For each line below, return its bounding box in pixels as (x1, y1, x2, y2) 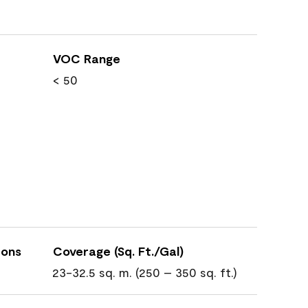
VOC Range (53, 51, 120, 66)
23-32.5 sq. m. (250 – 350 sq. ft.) (52, 265, 237, 280)
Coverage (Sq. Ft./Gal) (53, 243, 184, 258)
